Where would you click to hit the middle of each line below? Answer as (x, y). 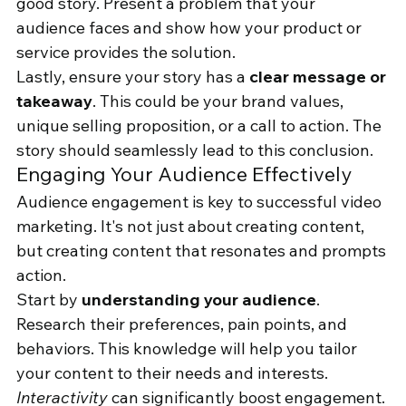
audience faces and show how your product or (191, 28)
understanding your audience (199, 300)
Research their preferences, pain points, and (184, 324)
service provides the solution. (126, 53)
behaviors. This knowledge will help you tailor (188, 349)
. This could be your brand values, (220, 101)
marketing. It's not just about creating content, (192, 227)
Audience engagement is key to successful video (201, 202)
